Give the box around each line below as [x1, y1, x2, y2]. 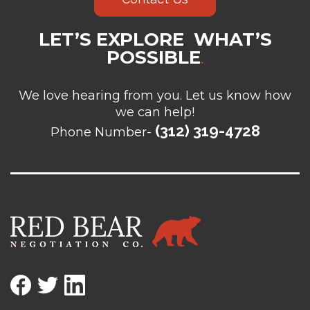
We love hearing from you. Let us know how [19, 87, 291, 103]
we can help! [116, 104, 194, 120]
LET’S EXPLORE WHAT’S [38, 28, 272, 51]
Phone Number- [50, 124, 152, 140]
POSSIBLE [106, 46, 201, 69]
